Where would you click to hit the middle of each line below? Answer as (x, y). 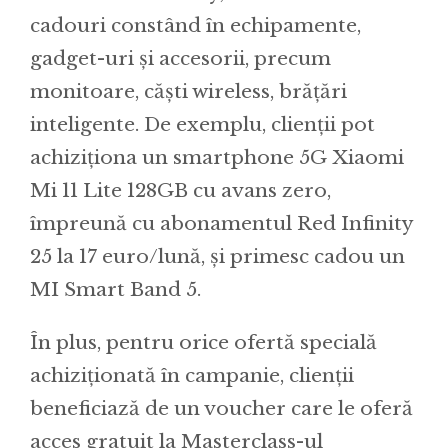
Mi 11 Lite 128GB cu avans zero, (180, 191)
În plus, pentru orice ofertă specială (203, 343)
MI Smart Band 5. (115, 290)
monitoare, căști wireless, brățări (188, 92)
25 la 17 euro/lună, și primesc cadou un (217, 257)
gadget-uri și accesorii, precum (180, 59)
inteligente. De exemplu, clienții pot (202, 125)
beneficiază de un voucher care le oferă (221, 409)
